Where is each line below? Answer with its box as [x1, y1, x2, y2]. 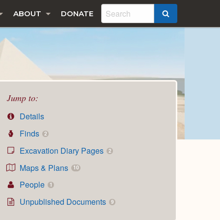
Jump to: [7, 91, 38, 104]
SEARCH [169, 9, 201, 19]
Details [18, 110, 45, 122]
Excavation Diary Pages [18, 144, 106, 156]
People [18, 179, 47, 191]
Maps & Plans [18, 162, 71, 173]
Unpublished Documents [18, 196, 109, 208]
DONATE [61, 9, 93, 18]
